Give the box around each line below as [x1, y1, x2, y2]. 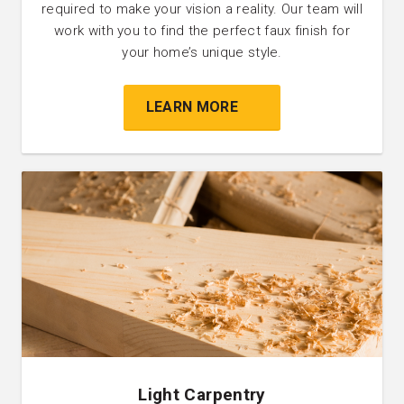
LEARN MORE [145, 97, 238, 115]
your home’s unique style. [122, 43, 282, 60]
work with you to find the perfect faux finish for [54, 22, 350, 39]
